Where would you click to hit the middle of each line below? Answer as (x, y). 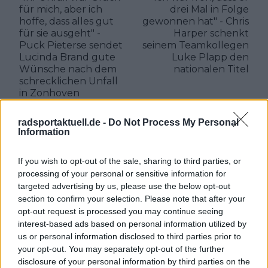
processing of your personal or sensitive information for (122, 173)
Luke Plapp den (210, 57)
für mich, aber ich (61, 9)
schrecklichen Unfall (68, 81)
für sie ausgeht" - (60, 33)
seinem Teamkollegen (196, 45)
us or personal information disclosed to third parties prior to (130, 236)
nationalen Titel (211, 69)
